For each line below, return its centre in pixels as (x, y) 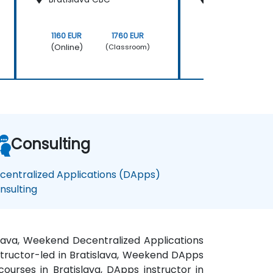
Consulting (50, 144)
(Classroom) (128, 47)
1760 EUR (128, 35)
